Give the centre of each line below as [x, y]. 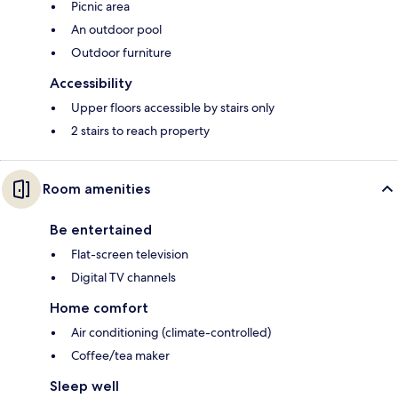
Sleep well [84, 386]
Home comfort [99, 308]
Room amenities [96, 189]
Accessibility [91, 84]
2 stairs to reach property [140, 131]
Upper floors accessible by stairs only [173, 108]
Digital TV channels [123, 278]
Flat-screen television [130, 255]
